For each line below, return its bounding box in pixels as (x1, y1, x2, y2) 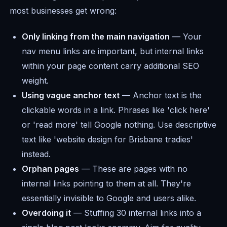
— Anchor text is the (120, 90, 202, 101)
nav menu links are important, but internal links (22, 46, 204, 57)
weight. (22, 75, 49, 86)
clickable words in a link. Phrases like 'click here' (22, 105, 210, 116)
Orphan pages (22, 164, 80, 174)
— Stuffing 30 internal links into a (71, 208, 202, 218)
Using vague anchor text (22, 90, 120, 101)
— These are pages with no (79, 164, 188, 174)
